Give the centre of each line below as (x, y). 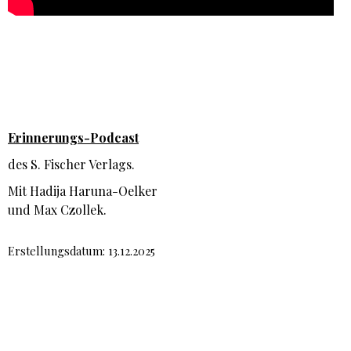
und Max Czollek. (57, 210)
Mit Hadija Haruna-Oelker (83, 191)
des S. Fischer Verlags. (71, 165)
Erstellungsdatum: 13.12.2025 (81, 251)
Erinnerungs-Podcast (73, 138)
